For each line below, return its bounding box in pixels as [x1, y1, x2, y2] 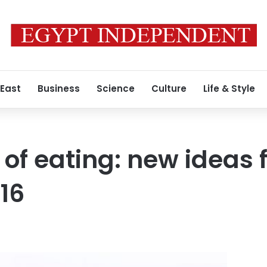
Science [97, 82, 135, 95]
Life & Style [203, 82, 255, 95]
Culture [151, 82, 187, 95]
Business [38, 82, 80, 95]
